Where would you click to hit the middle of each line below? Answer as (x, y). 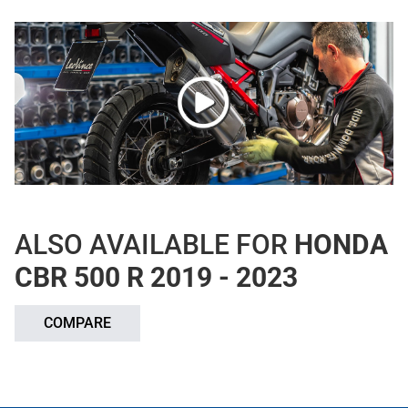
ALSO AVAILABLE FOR (154, 244)
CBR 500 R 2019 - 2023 (156, 277)
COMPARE (77, 322)
